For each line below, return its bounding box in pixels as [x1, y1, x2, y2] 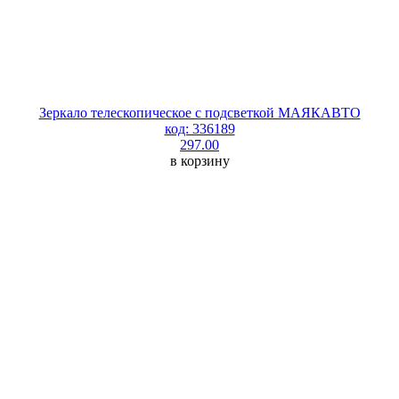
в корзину [169, 152, 230, 168]
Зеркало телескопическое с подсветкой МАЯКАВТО [38, 104, 361, 120]
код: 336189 [164, 120, 235, 136]
